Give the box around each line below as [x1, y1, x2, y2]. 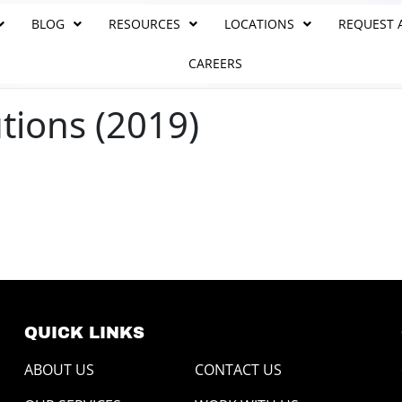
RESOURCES [109, 15, 181, 32]
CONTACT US [194, 359, 282, 380]
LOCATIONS [224, 15, 295, 32]
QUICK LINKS [23, 323, 144, 342]
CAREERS [188, 55, 243, 72]
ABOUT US [23, 359, 94, 380]
